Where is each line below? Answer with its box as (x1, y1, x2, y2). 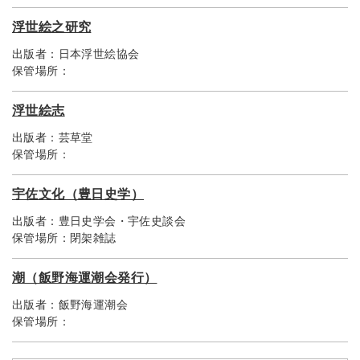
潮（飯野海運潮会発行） (12, 271, 157, 285)
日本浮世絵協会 (58, 47, 140, 61)
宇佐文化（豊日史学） (12, 187, 144, 202)
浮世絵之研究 (12, 20, 92, 35)
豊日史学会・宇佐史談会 (58, 215, 186, 228)
